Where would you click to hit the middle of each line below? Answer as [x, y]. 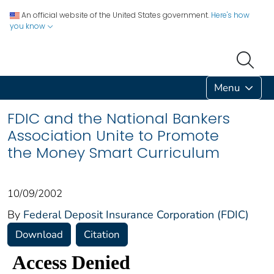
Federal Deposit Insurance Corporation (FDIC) [136, 214]
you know [28, 26]
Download [39, 234]
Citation [102, 234]
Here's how [230, 15]
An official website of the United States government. [115, 15]
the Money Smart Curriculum [113, 152]
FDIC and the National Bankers [119, 118]
